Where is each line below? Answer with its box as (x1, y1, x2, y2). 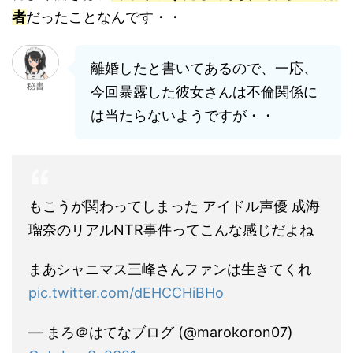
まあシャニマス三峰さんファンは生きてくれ (28, 260, 312, 277)
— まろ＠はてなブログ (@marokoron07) (28, 323, 293, 340)
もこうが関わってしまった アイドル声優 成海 (28, 197, 320, 214)
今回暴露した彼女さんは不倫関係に (91, 83, 318, 100)
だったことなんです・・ (26, 8, 182, 25)
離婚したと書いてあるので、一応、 (91, 59, 318, 76)
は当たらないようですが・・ (91, 106, 275, 124)
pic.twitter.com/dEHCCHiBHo (28, 284, 224, 301)
